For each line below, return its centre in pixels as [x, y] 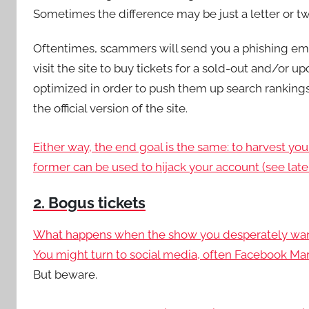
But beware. [65, 275]
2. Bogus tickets [89, 203]
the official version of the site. [110, 108]
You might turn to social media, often [134, 255]
